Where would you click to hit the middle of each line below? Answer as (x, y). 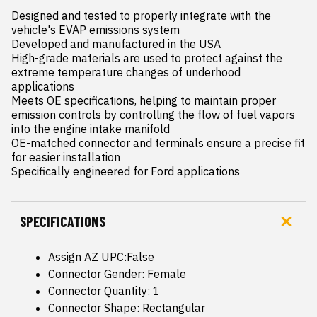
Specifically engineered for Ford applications (126, 171)
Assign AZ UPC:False (101, 257)
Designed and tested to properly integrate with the (141, 16)
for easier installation (66, 157)
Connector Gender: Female (117, 274)
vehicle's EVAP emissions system (96, 30)
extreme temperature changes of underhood (126, 72)
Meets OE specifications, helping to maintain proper (144, 100)
